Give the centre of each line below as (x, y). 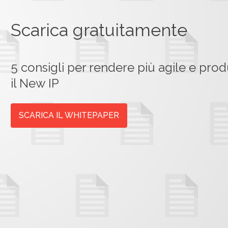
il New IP (35, 83)
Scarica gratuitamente (99, 30)
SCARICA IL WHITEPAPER (69, 115)
